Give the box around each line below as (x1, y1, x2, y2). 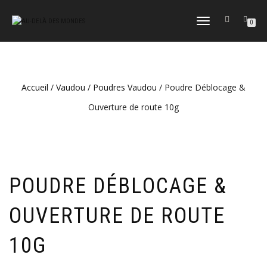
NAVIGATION (196, 41, 231, 48)
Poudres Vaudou (93, 82, 157, 93)
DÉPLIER (196, 18, 219, 26)
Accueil (21, 82, 48, 93)
